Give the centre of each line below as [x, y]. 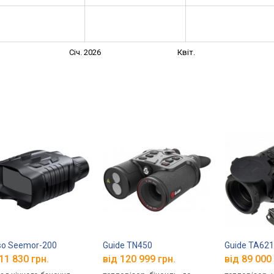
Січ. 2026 [85, 52]
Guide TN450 [128, 245]
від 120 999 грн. [139, 259]
